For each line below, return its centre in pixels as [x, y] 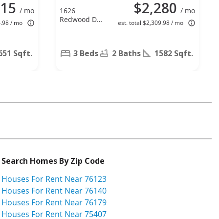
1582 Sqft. [174, 53]
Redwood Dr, [80, 19]
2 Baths [126, 53]
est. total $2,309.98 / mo [151, 22]
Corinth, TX [77, 28]
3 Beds [86, 53]
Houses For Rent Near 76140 [54, 190]
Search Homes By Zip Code [53, 161]
